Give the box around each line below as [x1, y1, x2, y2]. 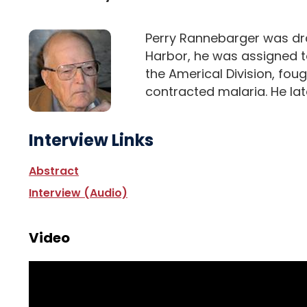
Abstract [29, 162, 79, 179]
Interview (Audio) [29, 184, 127, 201]
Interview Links [29, 128, 153, 151]
